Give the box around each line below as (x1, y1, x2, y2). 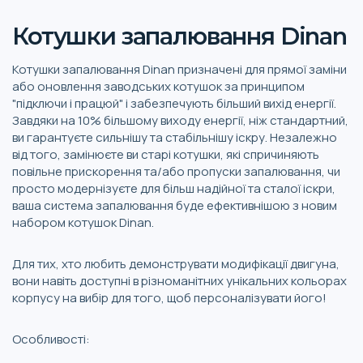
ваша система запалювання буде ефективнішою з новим (12, 196, 337, 214)
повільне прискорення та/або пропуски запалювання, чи (12, 162, 340, 180)
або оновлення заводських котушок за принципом (12, 77, 305, 95)
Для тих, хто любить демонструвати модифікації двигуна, (12, 254, 340, 272)
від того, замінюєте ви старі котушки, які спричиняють (12, 145, 319, 163)
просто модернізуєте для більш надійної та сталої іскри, (12, 179, 335, 197)
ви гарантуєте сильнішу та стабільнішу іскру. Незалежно (12, 128, 337, 146)
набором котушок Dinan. (12, 213, 154, 231)
